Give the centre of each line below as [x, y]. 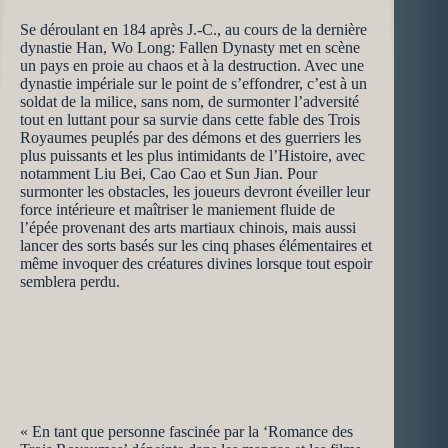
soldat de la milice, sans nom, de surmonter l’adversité [189, 101]
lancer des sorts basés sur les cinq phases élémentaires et [196, 245]
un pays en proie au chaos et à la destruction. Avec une [192, 65]
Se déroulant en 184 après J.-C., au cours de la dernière [193, 29]
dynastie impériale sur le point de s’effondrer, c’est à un [193, 83]
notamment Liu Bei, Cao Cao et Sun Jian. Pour [168, 173]
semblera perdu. [70, 281]
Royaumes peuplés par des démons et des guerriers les [190, 137]
